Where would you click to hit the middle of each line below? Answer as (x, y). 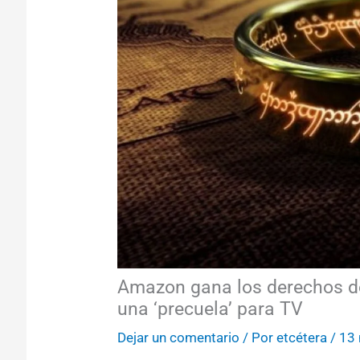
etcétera (301, 337)
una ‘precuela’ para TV (210, 309)
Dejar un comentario (178, 337)
